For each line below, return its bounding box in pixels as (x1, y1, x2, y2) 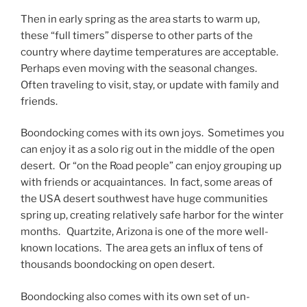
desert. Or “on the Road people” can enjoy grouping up (21, 160, 282, 173)
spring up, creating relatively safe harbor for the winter (21, 209, 284, 222)
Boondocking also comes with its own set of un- (21, 290, 250, 303)
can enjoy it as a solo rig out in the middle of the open (21, 143, 275, 156)
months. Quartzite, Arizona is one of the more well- (21, 225, 269, 238)
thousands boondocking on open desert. (21, 258, 214, 271)
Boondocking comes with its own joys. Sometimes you (21, 127, 284, 140)
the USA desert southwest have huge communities (21, 193, 268, 206)
